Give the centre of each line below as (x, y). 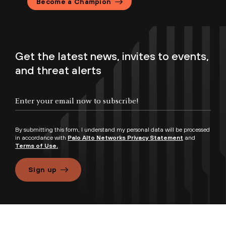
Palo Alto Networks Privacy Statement (125, 138)
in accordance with (41, 138)
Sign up (43, 170)
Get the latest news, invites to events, (112, 56)
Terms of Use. (37, 146)
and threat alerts (58, 70)
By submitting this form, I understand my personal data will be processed (112, 130)
